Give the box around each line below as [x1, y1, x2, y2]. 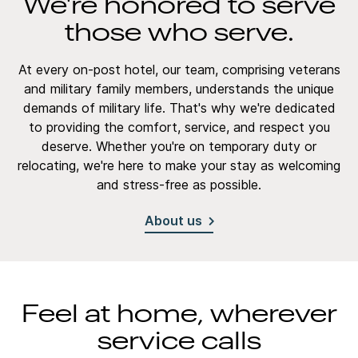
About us [145, 213, 202, 229]
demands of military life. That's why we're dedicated [22, 100, 336, 116]
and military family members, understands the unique [24, 81, 334, 97]
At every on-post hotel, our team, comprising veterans [18, 62, 340, 78]
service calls [97, 330, 261, 354]
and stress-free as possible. [97, 177, 261, 193]
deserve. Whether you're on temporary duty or [42, 138, 316, 154]
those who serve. [64, 22, 294, 46]
